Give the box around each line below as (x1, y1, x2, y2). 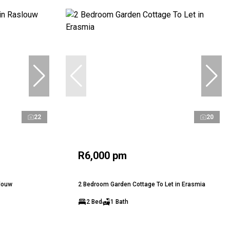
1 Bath (110, 198, 128, 206)
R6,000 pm (78, 149, 127, 162)
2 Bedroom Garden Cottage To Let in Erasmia (78, 181, 205, 188)
